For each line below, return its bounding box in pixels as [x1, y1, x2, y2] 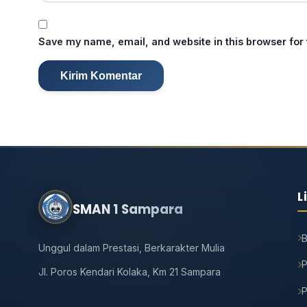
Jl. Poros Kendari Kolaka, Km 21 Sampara [38, 266, 221, 278]
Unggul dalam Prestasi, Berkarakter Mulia [38, 242, 225, 254]
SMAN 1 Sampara [73, 201, 183, 219]
